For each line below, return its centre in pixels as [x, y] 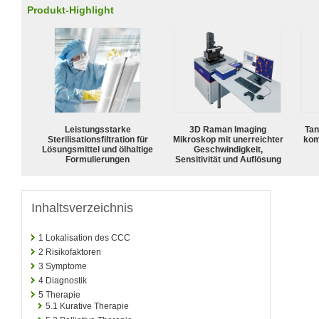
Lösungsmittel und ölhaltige [98, 149]
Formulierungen [98, 159]
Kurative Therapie [94, 306]
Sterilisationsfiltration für [98, 139]
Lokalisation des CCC [88, 237]
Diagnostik [66, 280]
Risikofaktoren [73, 252]
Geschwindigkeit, [228, 149]
